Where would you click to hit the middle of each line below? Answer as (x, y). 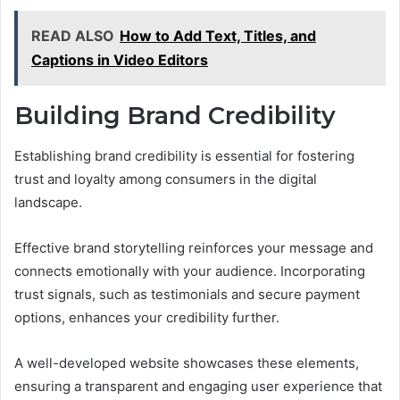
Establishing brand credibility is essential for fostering (184, 155)
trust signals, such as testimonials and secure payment (187, 294)
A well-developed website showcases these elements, (187, 362)
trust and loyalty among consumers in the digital (166, 179)
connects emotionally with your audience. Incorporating (190, 271)
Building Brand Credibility (175, 116)
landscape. (48, 202)
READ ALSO (73, 36)
